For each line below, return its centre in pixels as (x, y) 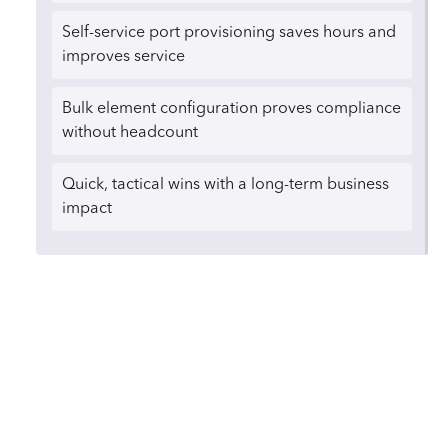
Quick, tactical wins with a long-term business (225, 184)
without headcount (130, 132)
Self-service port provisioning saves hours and (229, 32)
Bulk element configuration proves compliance (231, 108)
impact (87, 208)
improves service (123, 56)
